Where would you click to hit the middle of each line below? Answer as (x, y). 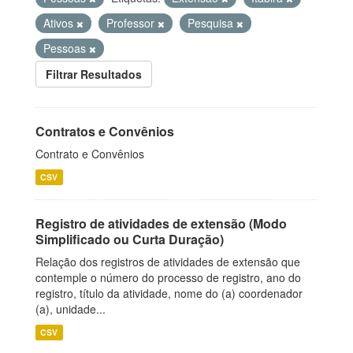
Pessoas (66, 48)
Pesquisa (212, 23)
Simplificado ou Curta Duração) (130, 239)
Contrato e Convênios (90, 154)
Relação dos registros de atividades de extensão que (168, 262)
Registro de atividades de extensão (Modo (161, 223)
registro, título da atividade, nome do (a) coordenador (169, 293)
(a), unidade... (71, 309)
